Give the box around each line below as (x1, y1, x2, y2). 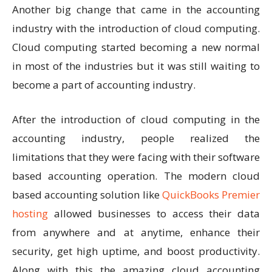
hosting (12, 206, 48, 221)
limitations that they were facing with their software (12, 150, 260, 165)
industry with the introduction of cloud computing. (12, 21, 260, 36)
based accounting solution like (12, 188, 162, 202)
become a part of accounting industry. (12, 78, 195, 92)
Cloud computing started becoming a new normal (12, 40, 260, 55)
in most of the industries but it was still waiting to (12, 59, 260, 73)
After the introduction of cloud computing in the (12, 112, 260, 127)
